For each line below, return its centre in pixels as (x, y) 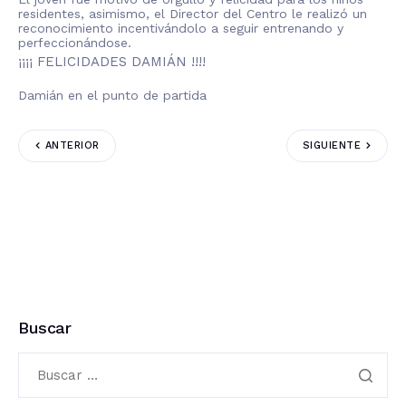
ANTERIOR (72, 146)
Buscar (45, 327)
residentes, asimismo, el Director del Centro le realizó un (193, 13)
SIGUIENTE (332, 146)
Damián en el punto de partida (112, 95)
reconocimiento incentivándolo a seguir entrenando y (181, 28)
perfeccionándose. (75, 42)
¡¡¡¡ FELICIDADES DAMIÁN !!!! (112, 61)
